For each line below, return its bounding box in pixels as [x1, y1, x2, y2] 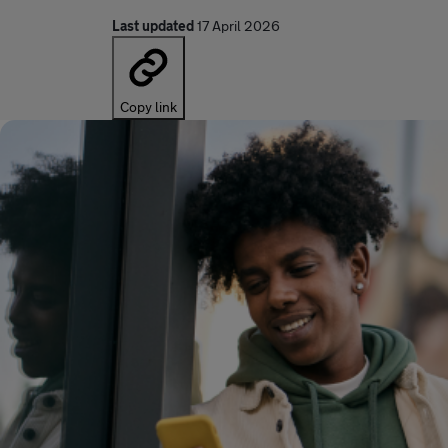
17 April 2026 [197, 17, 280, 34]
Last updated [112, 17, 194, 34]
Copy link [120, 98, 177, 115]
